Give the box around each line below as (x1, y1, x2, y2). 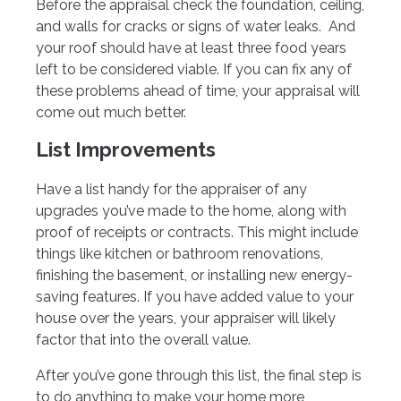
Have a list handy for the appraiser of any (36, 181, 307, 199)
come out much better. (36, 103, 186, 121)
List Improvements (36, 137, 216, 161)
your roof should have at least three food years (36, 38, 346, 56)
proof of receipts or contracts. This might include (36, 224, 358, 242)
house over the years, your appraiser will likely (36, 310, 336, 328)
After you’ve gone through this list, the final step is (36, 367, 362, 385)
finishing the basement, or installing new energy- (36, 267, 353, 285)
